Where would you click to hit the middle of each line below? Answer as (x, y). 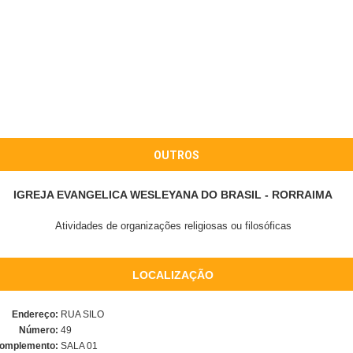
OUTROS (176, 155)
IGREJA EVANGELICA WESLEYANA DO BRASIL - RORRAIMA (173, 195)
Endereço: (35, 314)
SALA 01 (78, 346)
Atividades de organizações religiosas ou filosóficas (173, 226)
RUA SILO (81, 314)
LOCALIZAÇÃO (173, 275)
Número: (39, 330)
